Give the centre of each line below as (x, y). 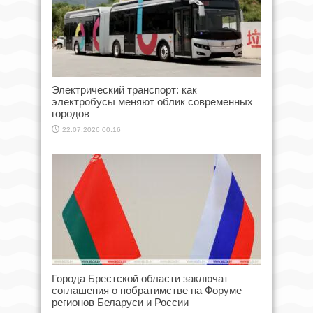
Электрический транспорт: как (124, 89)
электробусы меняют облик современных (152, 101)
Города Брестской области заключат (140, 278)
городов (71, 113)
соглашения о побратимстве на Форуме (147, 290)
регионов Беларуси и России (120, 302)
